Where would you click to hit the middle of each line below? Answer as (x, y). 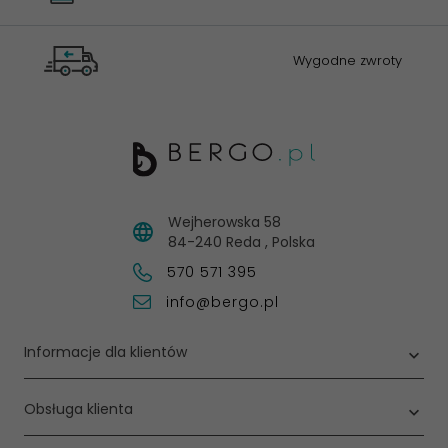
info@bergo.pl (222, 302)
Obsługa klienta (78, 409)
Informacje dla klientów (105, 352)
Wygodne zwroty (347, 60)
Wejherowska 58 (224, 222)
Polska (293, 242)
